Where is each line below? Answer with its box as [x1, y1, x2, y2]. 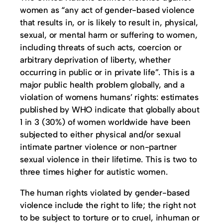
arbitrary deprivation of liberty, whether [20, 55, 171, 65]
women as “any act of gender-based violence [20, 5, 195, 15]
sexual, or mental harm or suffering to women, [20, 30, 198, 40]
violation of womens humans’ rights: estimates [20, 92, 199, 102]
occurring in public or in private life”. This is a [20, 67, 195, 77]
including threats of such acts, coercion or [20, 42, 182, 52]
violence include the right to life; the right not [20, 200, 196, 210]
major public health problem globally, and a [20, 80, 185, 90]
